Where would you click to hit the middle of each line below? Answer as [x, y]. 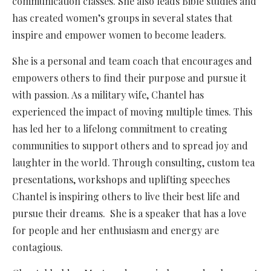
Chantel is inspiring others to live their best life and [126, 197]
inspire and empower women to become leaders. [119, 35]
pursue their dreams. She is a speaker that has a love [129, 214]
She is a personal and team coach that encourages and [132, 61]
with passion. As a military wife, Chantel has [108, 95]
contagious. [38, 247]
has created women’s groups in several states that [122, 18]
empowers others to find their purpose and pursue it [129, 78]
